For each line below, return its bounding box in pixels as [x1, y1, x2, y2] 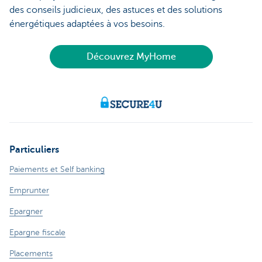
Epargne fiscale [9, 228, 65, 237]
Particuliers [9, 144, 59, 156]
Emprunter [9, 186, 49, 195]
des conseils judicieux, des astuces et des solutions [9, 5, 222, 16]
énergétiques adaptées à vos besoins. [9, 19, 165, 30]
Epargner [9, 207, 43, 216]
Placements [9, 249, 53, 258]
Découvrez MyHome [86, 51, 176, 63]
